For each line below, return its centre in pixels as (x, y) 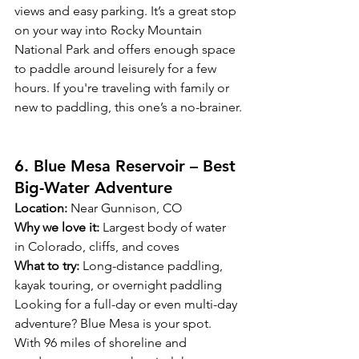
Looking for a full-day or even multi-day (127, 305)
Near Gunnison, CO (125, 208)
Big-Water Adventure (93, 188)
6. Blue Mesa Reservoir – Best (127, 166)
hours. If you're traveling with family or (123, 88)
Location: (41, 208)
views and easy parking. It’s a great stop (127, 11)
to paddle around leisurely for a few (117, 69)
